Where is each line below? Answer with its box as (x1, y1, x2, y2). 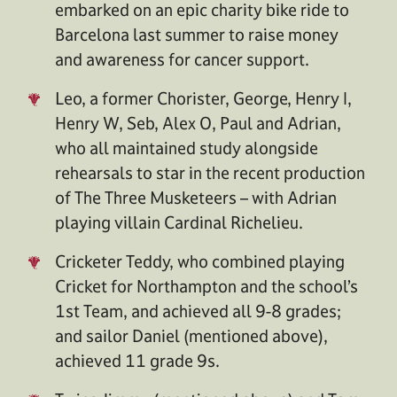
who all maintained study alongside (55, 136, 318, 159)
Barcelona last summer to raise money (55, 23, 339, 45)
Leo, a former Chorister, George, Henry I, (55, 87, 352, 109)
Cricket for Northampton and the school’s (55, 275, 358, 297)
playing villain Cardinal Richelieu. (55, 211, 303, 233)
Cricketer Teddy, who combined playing (55, 250, 345, 272)
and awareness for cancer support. (55, 48, 309, 70)
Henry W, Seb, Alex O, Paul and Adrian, (55, 112, 341, 134)
